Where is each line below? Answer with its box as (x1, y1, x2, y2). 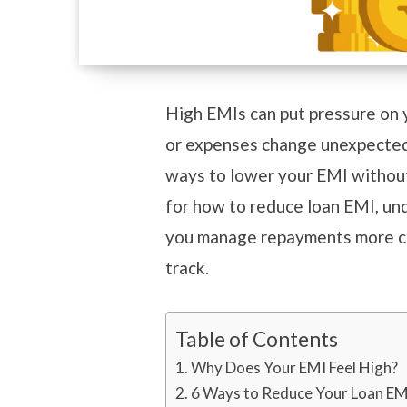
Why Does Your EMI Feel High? (191, 357, 402, 377)
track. (164, 256, 213, 278)
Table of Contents (174, 325, 338, 352)
